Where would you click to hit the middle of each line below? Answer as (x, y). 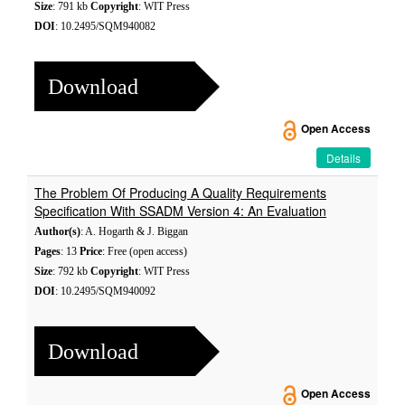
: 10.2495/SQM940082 (105, 26)
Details (344, 158)
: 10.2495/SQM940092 (105, 291)
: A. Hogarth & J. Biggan (134, 231)
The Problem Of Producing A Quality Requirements (180, 193)
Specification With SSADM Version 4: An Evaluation (180, 211)
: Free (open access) (145, 251)
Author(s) (57, 231)
